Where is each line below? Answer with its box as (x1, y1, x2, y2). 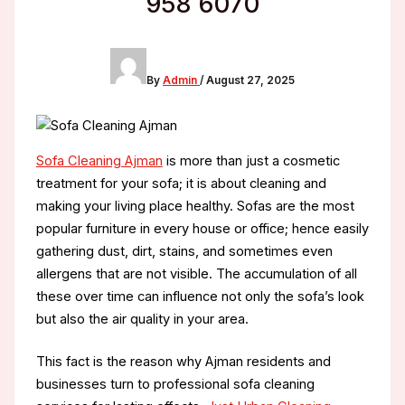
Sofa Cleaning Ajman (35, 153, 163, 170)
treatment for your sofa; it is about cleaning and (35, 175, 326, 193)
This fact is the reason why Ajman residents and (35, 353, 331, 371)
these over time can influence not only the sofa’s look (35, 288, 364, 306)
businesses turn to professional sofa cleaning (35, 376, 315, 393)
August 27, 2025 (206, 73, 295, 87)
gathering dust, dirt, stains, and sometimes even (35, 243, 333, 260)
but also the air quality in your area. (35, 311, 249, 328)
